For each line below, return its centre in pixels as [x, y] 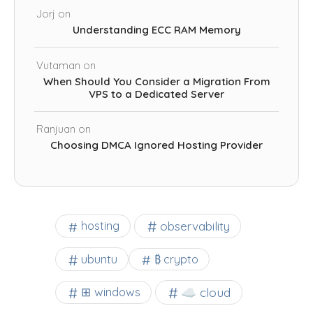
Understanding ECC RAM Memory [156, 30]
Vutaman [58, 65]
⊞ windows [111, 292]
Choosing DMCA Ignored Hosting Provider [156, 145]
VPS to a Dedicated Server [156, 94]
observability [195, 226]
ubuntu [99, 259]
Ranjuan [56, 129]
